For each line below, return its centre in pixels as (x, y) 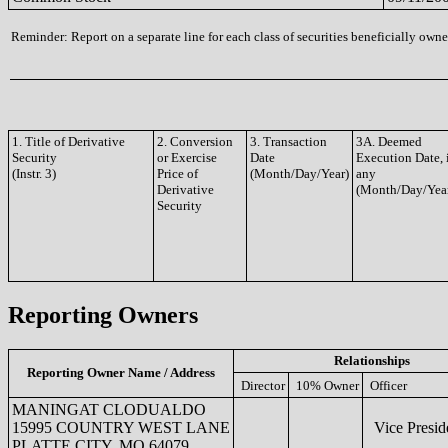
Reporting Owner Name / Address (121, 372)
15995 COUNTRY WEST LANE (121, 427)
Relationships (371, 360)
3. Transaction (288, 141)
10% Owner (327, 385)
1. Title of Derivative (68, 141)
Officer (388, 385)
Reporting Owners (103, 314)
